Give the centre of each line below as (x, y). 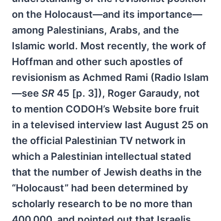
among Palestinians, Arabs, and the (95, 30)
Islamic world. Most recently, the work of (109, 46)
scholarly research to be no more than (102, 204)
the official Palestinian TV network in (99, 141)
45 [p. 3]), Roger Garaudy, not (127, 93)
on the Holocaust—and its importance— (107, 14)
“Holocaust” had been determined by (100, 188)
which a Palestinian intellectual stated (102, 156)
